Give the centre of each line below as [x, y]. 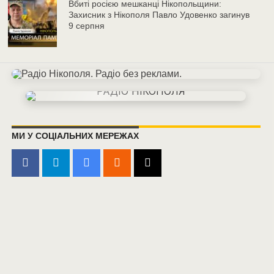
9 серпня [87, 25]
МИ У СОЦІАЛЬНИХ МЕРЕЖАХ [75, 135]
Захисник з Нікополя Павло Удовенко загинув [159, 14]
